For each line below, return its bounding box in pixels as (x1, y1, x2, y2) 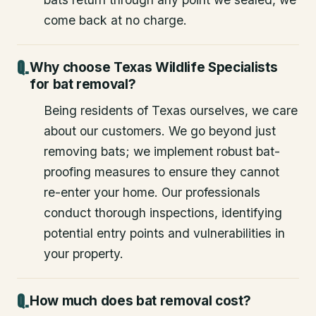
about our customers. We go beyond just (44, 123, 276, 139)
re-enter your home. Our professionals (44, 185, 260, 200)
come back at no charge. (44, 13, 187, 28)
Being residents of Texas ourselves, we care (44, 103, 298, 119)
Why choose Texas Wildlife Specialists (29, 59, 278, 76)
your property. (44, 246, 123, 262)
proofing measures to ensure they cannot (44, 164, 279, 180)
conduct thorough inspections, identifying (44, 205, 282, 221)
